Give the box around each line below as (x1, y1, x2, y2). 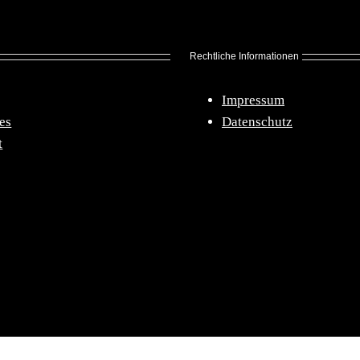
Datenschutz (221, 114, 292, 130)
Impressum (221, 92, 284, 108)
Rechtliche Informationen (189, 51, 299, 63)
